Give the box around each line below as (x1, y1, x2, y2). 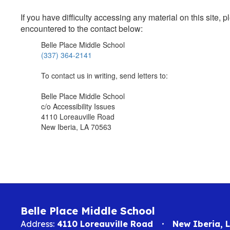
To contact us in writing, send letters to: (41, 70, 168, 81)
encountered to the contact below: (21, 23, 143, 34)
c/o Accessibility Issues (41, 101, 115, 111)
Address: (21, 219, 54, 229)
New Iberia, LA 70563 (41, 122, 111, 132)
